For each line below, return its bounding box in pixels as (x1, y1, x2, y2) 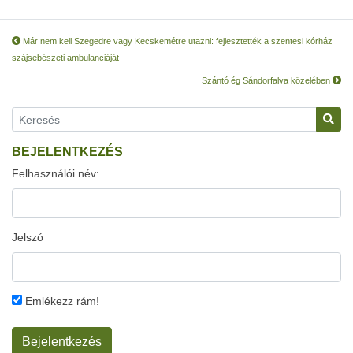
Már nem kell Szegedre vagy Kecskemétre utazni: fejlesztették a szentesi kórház (20, 36, 333, 46)
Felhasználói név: (12, 167, 99, 180)
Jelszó (12, 231, 43, 243)
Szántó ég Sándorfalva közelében (202, 76, 333, 85)
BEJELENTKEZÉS (12, 145, 123, 158)
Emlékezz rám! (22, 295, 99, 307)
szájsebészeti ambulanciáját (12, 53, 119, 62)
